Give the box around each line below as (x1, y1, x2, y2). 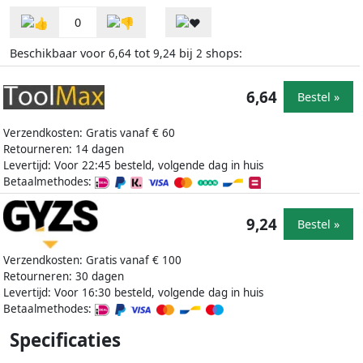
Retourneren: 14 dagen (3, 141, 124, 156)
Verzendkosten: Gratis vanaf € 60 (3, 125, 175, 140)
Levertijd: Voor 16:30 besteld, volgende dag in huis (3, 284, 263, 300)
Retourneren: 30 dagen (3, 268, 124, 284)
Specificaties (10, 327, 121, 352)
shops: (203, 45, 242, 61)
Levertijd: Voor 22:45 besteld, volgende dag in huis (3, 157, 263, 173)
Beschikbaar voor (10, 45, 109, 61)
